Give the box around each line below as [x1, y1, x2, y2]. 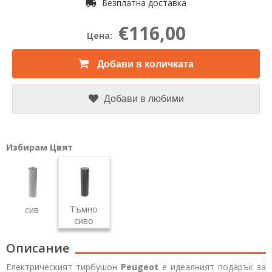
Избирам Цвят [6, 141, 73, 153]
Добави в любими [103, 93, 184, 104]
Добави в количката [97, 59, 194, 69]
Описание [6, 239, 69, 256]
